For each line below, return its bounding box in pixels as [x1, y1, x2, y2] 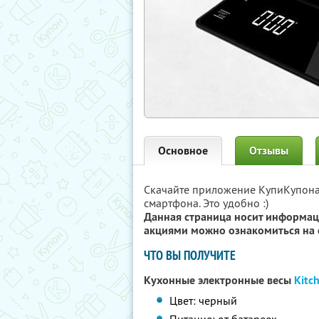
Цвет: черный [169, 293, 238, 308]
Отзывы [249, 143, 288, 158]
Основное [158, 143, 208, 158]
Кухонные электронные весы [144, 273, 294, 288]
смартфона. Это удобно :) [144, 196, 268, 210]
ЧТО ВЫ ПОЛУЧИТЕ [144, 247, 236, 263]
